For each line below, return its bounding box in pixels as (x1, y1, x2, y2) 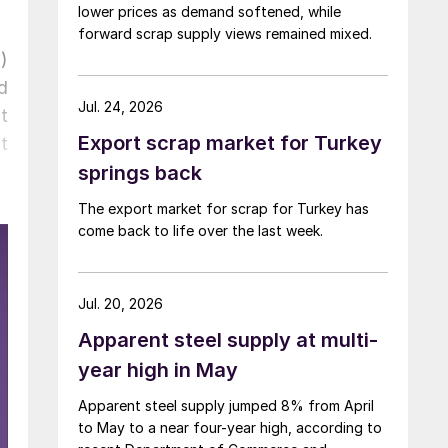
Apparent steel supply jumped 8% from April (78, 396, 374, 414)
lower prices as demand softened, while (78, 2, 341, 20)
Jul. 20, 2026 (78, 294, 163, 312)
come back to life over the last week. (78, 221, 323, 239)
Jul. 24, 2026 (78, 97, 163, 115)
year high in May (78, 357, 238, 382)
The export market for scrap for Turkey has (78, 199, 369, 217)
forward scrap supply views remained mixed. (78, 24, 372, 42)
